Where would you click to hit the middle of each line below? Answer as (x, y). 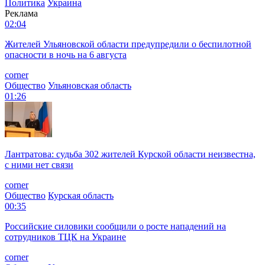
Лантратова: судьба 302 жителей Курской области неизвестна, (130, 154)
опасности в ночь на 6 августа (66, 54)
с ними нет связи (39, 164)
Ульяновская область (90, 85)
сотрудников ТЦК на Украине (65, 237)
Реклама (21, 13)
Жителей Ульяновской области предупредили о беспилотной (128, 44)
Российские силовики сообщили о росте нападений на (115, 226)
